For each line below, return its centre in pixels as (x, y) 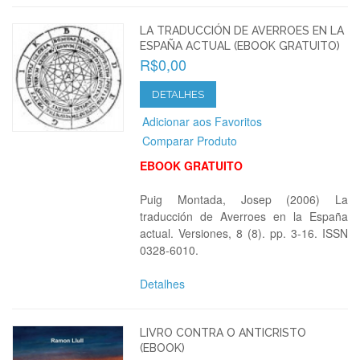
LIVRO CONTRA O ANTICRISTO (223, 333)
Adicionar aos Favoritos (202, 121)
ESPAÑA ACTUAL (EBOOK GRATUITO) (240, 46)
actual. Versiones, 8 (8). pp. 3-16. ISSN (244, 233)
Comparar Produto (190, 141)
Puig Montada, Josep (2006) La (244, 199)
